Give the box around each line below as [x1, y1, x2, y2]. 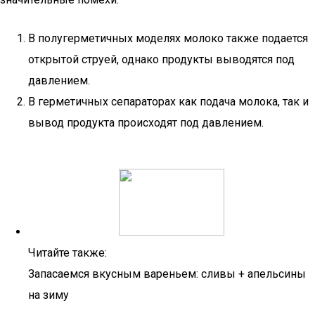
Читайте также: [28, 246, 107, 259]
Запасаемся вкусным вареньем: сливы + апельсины [28, 267, 306, 281]
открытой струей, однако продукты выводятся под [28, 53, 295, 66]
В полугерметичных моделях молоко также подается [28, 32, 308, 45]
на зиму [28, 288, 69, 302]
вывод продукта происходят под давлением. [28, 116, 264, 129]
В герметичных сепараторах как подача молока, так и [28, 95, 309, 108]
